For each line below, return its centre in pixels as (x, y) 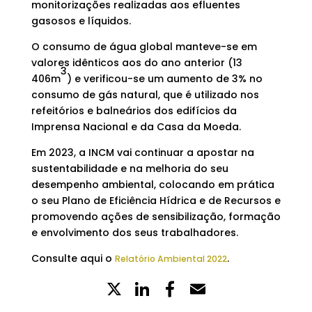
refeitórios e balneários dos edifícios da (134, 111)
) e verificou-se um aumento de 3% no (164, 79)
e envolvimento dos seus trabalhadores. (134, 233)
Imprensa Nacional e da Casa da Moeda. (136, 127)
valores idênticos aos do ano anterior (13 (136, 63)
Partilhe (223, 289)
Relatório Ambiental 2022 (171, 259)
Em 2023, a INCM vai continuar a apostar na (142, 153)
